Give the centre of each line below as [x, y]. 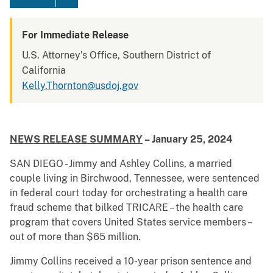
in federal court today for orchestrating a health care [129, 193]
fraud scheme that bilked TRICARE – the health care [126, 208]
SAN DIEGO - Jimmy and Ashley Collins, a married [121, 164]
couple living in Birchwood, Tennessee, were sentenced [135, 179]
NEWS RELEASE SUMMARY [76, 140]
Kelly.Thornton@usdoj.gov [80, 86]
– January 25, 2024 [188, 140]
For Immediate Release [75, 35]
